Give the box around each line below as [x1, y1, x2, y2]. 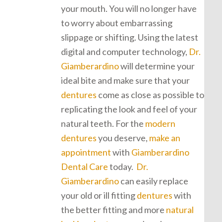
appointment [61, 147, 111, 158]
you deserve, [97, 132, 149, 143]
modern [145, 118, 175, 129]
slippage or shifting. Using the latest [61, 32, 198, 43]
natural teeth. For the [61, 118, 145, 129]
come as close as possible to [97, 89, 204, 100]
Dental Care [61, 161, 108, 172]
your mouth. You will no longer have [61, 3, 197, 14]
